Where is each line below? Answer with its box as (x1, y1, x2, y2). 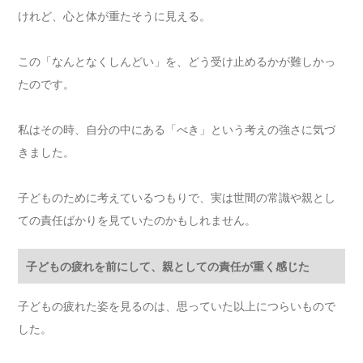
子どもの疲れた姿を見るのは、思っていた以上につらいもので (18, 299, 336, 314)
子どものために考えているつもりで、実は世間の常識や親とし (18, 190, 336, 205)
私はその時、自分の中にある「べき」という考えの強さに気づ (18, 122, 336, 137)
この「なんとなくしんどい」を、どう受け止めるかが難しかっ (18, 54, 336, 69)
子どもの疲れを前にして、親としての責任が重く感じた (26, 259, 310, 274)
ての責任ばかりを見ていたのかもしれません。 (18, 213, 257, 228)
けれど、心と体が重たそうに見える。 (18, 9, 211, 23)
